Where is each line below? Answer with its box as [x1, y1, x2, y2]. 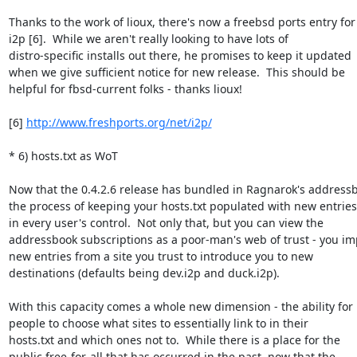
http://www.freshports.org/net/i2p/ [25, 114, 212, 130]
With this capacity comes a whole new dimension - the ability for [8, 298, 353, 314]
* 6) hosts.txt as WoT [8, 147, 118, 163]
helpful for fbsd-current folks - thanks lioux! [8, 80, 242, 96]
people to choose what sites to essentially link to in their [8, 315, 308, 331]
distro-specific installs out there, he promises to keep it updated [8, 47, 351, 63]
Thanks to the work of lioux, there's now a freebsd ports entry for [8, 14, 355, 29]
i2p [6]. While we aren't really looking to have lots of [8, 30, 288, 46]
